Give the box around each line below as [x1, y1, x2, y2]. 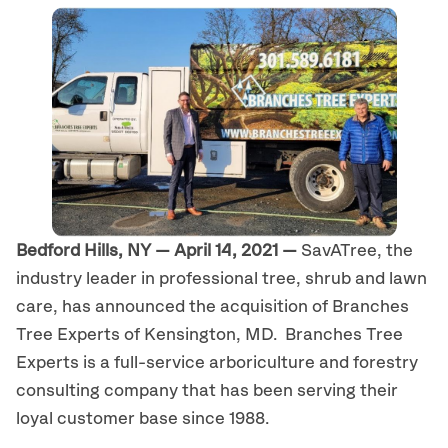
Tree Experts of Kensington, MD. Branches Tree [16, 326, 403, 344]
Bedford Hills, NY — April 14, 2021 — [16, 242, 301, 260]
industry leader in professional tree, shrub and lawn [16, 270, 427, 288]
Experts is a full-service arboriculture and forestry [16, 354, 418, 372]
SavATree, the [301, 242, 413, 260]
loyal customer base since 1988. [16, 410, 269, 428]
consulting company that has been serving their [16, 382, 398, 400]
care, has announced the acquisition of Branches [16, 298, 409, 316]
